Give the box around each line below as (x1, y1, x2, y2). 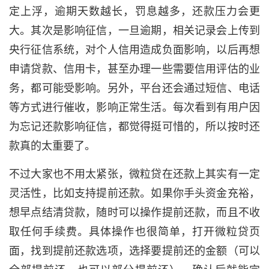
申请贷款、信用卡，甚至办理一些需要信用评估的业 (9, 63, 260, 75)
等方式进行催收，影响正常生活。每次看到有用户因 (9, 101, 260, 113)
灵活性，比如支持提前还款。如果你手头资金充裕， (9, 187, 260, 199)
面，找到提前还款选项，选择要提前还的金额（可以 (9, 245, 260, 257)
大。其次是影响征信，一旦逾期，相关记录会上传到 (9, 25, 260, 37)
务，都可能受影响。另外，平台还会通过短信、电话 (9, 82, 260, 94)
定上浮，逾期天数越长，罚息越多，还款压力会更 (9, 5, 260, 17)
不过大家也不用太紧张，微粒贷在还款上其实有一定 (9, 168, 260, 180)
